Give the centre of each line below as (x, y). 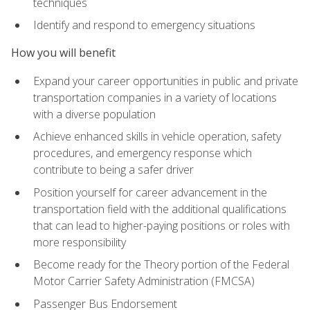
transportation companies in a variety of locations (155, 97)
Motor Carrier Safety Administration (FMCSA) (144, 281)
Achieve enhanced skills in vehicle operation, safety (157, 137)
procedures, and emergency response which (143, 153)
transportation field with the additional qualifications (160, 209)
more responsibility (80, 242)
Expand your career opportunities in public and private (166, 81)
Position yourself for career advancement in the (150, 192)
